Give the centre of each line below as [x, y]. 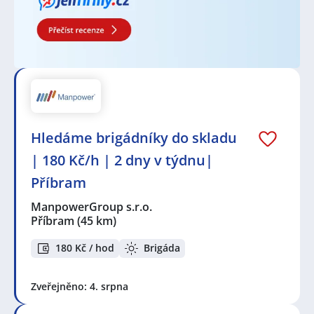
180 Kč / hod [85, 248]
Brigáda [162, 248]
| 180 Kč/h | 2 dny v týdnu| [122, 160]
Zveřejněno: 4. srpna [80, 286]
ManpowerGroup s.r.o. [92, 206]
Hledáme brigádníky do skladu [134, 137]
